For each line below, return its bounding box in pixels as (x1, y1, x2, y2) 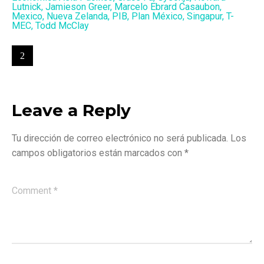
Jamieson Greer (45, 1, 110, 13)
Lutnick (12, 1, 41, 13)
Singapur (187, 11, 222, 22)
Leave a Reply (12, 100, 131, 121)
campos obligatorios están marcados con (12, 147, 184, 159)
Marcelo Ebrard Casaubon (114, 1, 220, 13)
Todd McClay (35, 20, 89, 32)
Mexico (12, 11, 42, 22)
